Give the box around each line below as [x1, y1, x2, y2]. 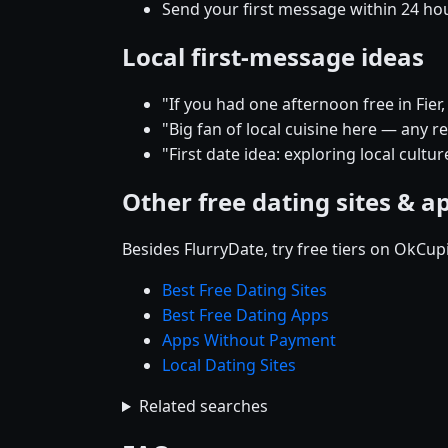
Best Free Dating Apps [162, 304, 329, 327]
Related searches [138, 395, 268, 418]
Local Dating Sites [162, 354, 296, 377]
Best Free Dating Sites [162, 279, 327, 302]
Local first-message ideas [122, 40, 424, 74]
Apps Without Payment [162, 329, 336, 352]
